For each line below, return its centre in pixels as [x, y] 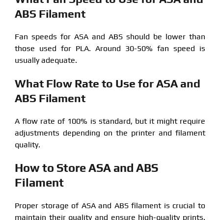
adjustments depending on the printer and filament [110, 133]
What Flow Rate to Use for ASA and [107, 83]
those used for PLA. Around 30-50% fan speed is [110, 48]
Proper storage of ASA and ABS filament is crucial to [110, 205]
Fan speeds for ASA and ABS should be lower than [110, 36]
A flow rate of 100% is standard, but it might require [110, 121]
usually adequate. [46, 60]
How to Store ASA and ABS [86, 167]
